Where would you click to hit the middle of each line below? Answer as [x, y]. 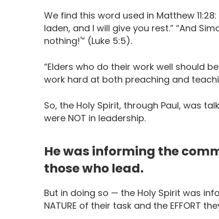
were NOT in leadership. [95, 118]
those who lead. [94, 169]
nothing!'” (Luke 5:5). [88, 41]
